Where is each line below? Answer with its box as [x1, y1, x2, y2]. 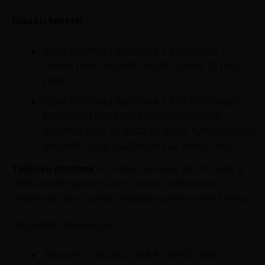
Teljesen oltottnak [12, 163, 98, 174]
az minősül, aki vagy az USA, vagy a [97, 163, 244, 174]
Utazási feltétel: [12, 15, 88, 27]
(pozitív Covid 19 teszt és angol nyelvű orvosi [42, 124, 255, 137]
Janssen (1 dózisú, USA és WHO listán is [42, 248, 230, 261]
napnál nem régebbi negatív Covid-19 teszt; [42, 59, 246, 72]
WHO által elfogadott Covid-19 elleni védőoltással [12, 177, 218, 189]
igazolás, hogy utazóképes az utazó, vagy [42, 138, 235, 151]
